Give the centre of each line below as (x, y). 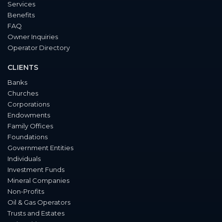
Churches (23, 93)
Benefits (21, 15)
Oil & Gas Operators (39, 202)
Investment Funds (36, 169)
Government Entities (40, 147)
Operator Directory (39, 47)
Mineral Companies (38, 180)
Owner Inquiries (33, 36)
